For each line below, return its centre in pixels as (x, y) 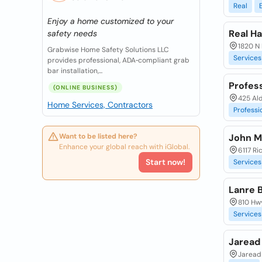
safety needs (72, 33)
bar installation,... (75, 71)
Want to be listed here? (98, 136)
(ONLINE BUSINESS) (85, 87)
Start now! (165, 162)
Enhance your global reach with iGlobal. (124, 147)
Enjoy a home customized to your (111, 21)
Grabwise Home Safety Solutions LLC (108, 50)
